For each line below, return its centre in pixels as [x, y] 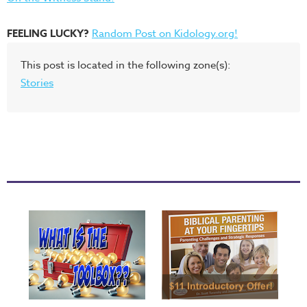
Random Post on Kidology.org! [165, 34]
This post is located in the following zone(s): [125, 65]
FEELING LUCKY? [48, 33]
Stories [37, 83]
